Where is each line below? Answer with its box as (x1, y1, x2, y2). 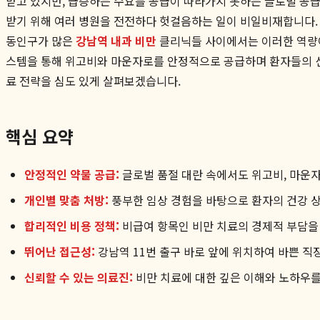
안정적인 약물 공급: (24, 165, 119, 183)
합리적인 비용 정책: (24, 216, 119, 234)
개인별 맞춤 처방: (24, 191, 109, 209)
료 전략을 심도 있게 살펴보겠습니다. (6, 71, 181, 89)
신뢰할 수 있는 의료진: (24, 268, 133, 286)
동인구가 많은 (6, 31, 76, 49)
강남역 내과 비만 (76, 31, 156, 49)
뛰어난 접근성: (24, 242, 95, 260)
